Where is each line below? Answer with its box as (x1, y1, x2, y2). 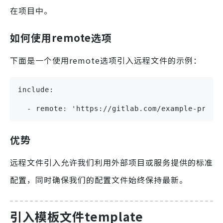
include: (18, 85, 54, 94)
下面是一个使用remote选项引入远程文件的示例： (10, 54, 202, 66)
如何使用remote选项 (10, 30, 112, 45)
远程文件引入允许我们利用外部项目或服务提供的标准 (10, 156, 213, 168)
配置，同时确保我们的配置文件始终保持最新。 (10, 173, 188, 186)
